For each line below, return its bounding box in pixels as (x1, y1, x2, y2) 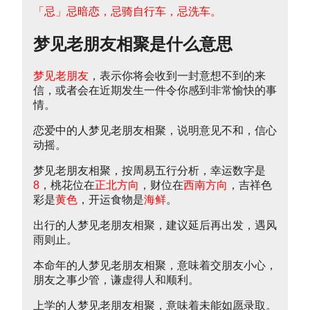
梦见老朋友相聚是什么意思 (33, 35, 232, 54)
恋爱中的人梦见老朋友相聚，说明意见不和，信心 (33, 125, 277, 137)
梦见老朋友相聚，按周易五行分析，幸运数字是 (33, 165, 266, 177)
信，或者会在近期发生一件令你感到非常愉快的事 (33, 84, 277, 97)
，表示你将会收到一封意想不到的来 (89, 70, 266, 82)
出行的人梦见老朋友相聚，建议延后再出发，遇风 (33, 219, 277, 232)
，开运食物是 (77, 194, 144, 206)
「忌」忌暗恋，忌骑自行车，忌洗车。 (33, 6, 221, 18)
